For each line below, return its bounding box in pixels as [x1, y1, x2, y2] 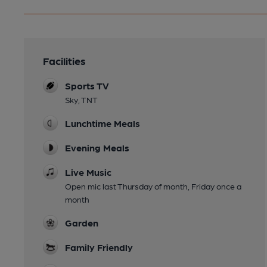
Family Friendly [65, 241, 133, 253]
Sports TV [65, 80, 109, 92]
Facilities [43, 54, 86, 67]
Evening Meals [65, 142, 129, 154]
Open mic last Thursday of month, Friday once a [65, 181, 241, 191]
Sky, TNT [65, 95, 98, 105]
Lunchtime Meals [65, 117, 140, 129]
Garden [65, 217, 98, 229]
